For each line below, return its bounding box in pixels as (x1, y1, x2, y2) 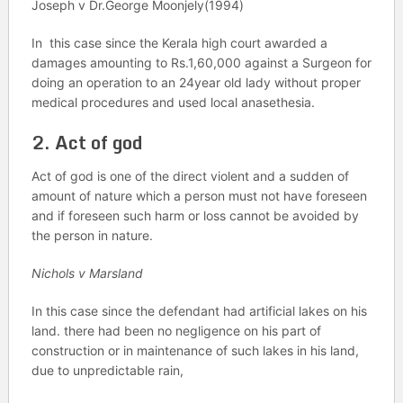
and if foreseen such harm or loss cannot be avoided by (31, 208, 359, 223)
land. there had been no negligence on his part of (31, 323, 321, 338)
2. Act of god (31, 128, 143, 157)
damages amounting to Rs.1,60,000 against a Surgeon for (31, 55, 372, 70)
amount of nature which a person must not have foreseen (31, 188, 367, 203)
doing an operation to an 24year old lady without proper (31, 75, 361, 90)
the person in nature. (31, 228, 153, 243)
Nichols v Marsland (31, 265, 143, 281)
